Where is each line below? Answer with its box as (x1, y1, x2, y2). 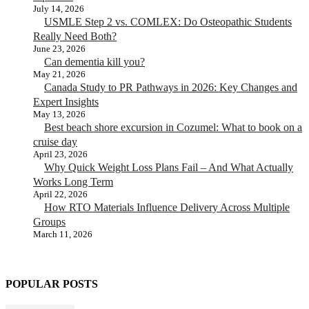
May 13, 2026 (33, 108, 86, 119)
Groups (33, 215, 66, 228)
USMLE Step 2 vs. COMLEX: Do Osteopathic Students (44, 15, 292, 28)
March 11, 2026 (33, 228, 92, 239)
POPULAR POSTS (6, 278, 98, 290)
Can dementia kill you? (44, 55, 145, 68)
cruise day (33, 135, 77, 148)
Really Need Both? (33, 30, 117, 42)
